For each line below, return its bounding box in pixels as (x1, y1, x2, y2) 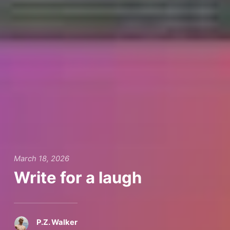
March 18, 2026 (13, 154, 69, 164)
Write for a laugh (13, 168, 142, 187)
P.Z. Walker (36, 218, 78, 227)
